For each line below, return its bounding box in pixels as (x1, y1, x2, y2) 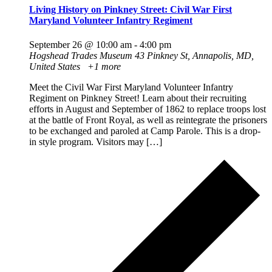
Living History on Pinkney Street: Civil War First (29, 4, 232, 15)
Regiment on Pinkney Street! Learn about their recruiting (29, 92, 246, 103)
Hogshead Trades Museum (29, 50, 135, 61)
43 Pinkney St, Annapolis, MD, (135, 50, 254, 61)
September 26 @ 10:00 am (29, 39, 132, 50)
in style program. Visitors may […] (29, 136, 162, 147)
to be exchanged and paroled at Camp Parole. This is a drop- (29, 125, 260, 136)
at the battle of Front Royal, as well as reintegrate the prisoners (29, 114, 267, 125)
